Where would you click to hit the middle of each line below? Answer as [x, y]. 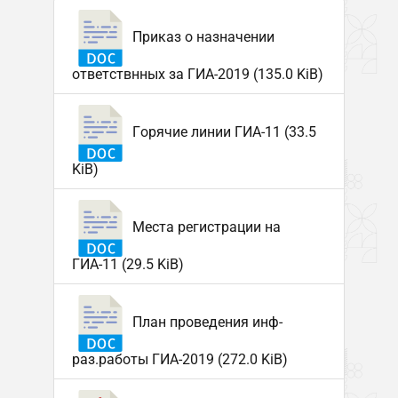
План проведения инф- [205, 322]
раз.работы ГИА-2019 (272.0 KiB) [179, 359]
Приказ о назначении [201, 37]
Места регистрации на [204, 227]
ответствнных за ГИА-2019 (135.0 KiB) [197, 74]
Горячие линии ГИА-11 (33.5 [222, 132]
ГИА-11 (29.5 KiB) [127, 264]
